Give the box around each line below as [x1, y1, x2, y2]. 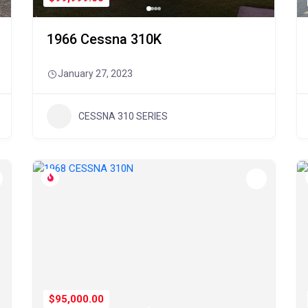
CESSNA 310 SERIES [78, 110, 168, 122]
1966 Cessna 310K [47, 31, 162, 47]
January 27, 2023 [58, 68, 133, 79]
